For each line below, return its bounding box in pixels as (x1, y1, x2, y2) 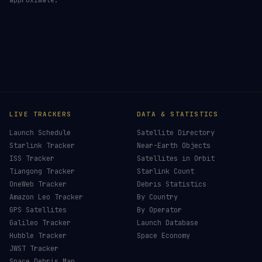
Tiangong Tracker (9, 167, 75, 176)
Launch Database (137, 218, 198, 227)
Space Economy (137, 231, 190, 240)
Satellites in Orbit (137, 154, 215, 163)
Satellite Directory (137, 128, 215, 137)
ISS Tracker (9, 154, 54, 163)
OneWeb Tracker (9, 180, 67, 189)
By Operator (137, 205, 182, 215)
